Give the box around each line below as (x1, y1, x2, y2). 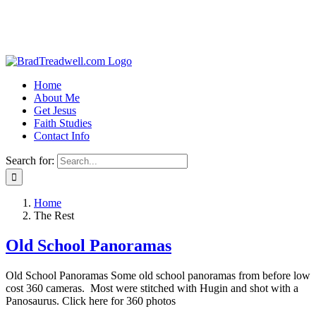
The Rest (34, 209, 74, 221)
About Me (34, 92, 80, 104)
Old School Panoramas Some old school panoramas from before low (6, 269, 310, 281)
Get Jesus (34, 104, 76, 116)
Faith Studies (34, 117, 92, 129)
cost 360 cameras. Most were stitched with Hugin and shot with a (6, 281, 298, 294)
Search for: (6, 154, 54, 166)
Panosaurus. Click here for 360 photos (6, 294, 181, 307)
